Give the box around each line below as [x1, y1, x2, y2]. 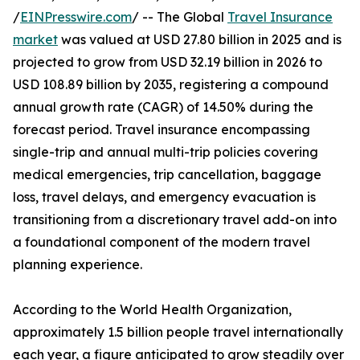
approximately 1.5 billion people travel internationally [13, 324, 343, 341]
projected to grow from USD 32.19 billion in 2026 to [13, 54, 322, 71]
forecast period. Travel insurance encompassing [13, 121, 310, 138]
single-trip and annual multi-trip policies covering [13, 144, 318, 161]
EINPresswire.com [20, 9, 132, 26]
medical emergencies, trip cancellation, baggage [13, 166, 321, 183]
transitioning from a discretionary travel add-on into [13, 211, 337, 228]
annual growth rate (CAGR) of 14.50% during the [13, 99, 313, 116]
